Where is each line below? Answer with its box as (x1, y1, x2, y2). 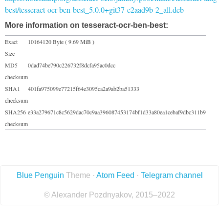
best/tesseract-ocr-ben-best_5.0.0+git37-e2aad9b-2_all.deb (5, 4, 184, 15)
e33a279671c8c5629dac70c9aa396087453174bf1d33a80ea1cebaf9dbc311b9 (28, 108, 206, 116)
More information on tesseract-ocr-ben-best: (5, 21, 168, 29)
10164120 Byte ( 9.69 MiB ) (28, 37, 94, 45)
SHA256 (5, 108, 26, 116)
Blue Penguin (16, 171, 64, 179)
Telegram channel (140, 171, 203, 179)
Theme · (64, 171, 96, 179)
